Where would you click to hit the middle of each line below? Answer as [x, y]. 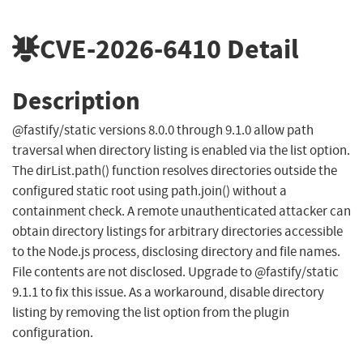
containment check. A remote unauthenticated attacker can [181, 211]
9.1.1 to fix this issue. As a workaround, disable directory [168, 293]
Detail [260, 49]
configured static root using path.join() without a [149, 191]
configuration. [53, 333]
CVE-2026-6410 [130, 49]
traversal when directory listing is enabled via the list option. [181, 151]
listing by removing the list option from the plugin [151, 313]
